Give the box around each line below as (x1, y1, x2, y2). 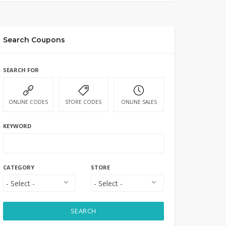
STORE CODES (65, 98, 102, 105)
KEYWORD (3, 122, 31, 130)
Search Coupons (3, 35, 65, 44)
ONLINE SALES (121, 98, 157, 105)
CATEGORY (3, 163, 34, 171)
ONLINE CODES (8, 98, 48, 105)
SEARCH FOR (3, 66, 39, 74)
